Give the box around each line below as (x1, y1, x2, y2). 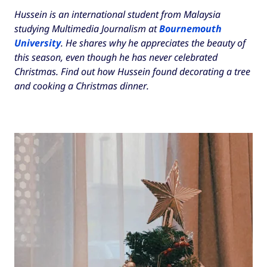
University (14, 36, 61, 50)
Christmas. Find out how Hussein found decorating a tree (14, 65, 250, 79)
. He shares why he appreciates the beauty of (61, 36, 246, 50)
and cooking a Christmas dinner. (14, 79, 149, 93)
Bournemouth (159, 22, 222, 36)
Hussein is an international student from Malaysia (14, 8, 221, 21)
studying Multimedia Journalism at (14, 22, 159, 36)
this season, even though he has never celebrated (14, 51, 218, 64)
